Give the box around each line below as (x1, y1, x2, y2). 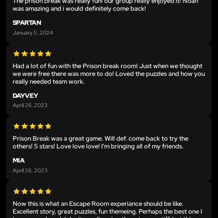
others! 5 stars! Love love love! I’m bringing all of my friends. (13, 142, 183, 151)
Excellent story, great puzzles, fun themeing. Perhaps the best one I (13, 207, 202, 216)
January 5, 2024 (13, 28, 53, 36)
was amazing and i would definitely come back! (13, 4, 146, 13)
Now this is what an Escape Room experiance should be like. (13, 199, 183, 208)
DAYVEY (13, 91, 38, 100)
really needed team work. (13, 77, 85, 86)
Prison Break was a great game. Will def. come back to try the (13, 134, 188, 143)
